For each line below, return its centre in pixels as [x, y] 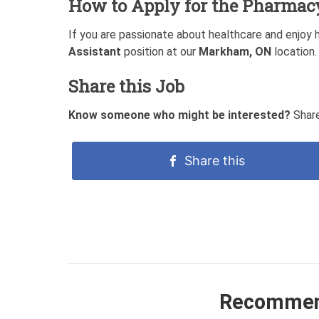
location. [294, 51]
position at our [160, 51]
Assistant [95, 51]
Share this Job [126, 86]
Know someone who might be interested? [179, 115]
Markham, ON [235, 51]
